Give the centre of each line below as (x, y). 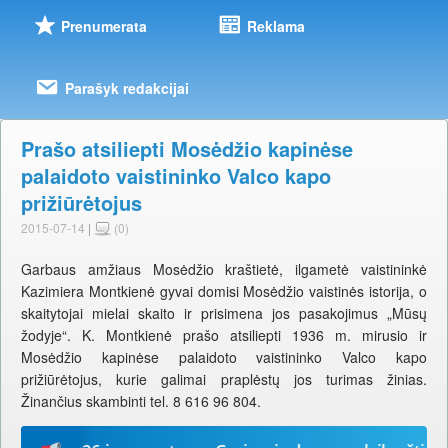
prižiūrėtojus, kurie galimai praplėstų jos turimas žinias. (224, 379)
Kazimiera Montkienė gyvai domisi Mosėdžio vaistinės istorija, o (224, 291)
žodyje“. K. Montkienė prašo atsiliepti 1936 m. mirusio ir (224, 335)
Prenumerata (103, 26)
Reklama (275, 26)
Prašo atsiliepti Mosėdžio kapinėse (187, 149)
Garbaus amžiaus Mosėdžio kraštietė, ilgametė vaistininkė (224, 269)
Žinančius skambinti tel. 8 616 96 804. (141, 401)
